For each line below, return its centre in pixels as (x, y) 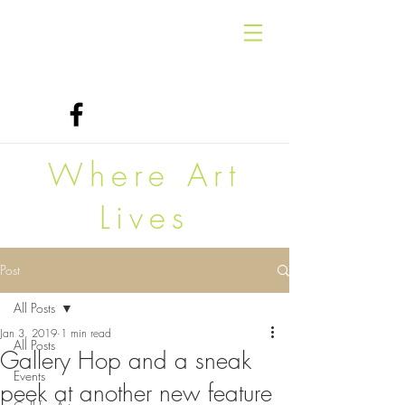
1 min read (86, 333)
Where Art (145, 175)
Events (29, 376)
